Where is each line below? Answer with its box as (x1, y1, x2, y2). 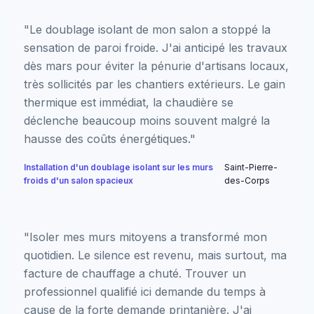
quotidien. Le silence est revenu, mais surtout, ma (24, 247, 287, 262)
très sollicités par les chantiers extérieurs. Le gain (24, 76, 285, 91)
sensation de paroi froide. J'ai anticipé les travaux (24, 40, 287, 55)
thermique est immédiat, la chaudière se (24, 95, 233, 109)
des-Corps (224, 175, 270, 186)
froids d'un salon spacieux (24, 175, 133, 186)
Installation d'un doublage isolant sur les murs (24, 161, 213, 172)
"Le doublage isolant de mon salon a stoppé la (24, 22, 271, 36)
